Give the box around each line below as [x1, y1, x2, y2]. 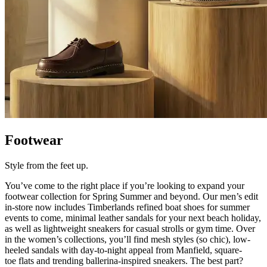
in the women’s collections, [5, 234, 109, 245]
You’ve [5, 181, 32, 191]
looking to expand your [154, 181, 244, 191]
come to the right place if [32, 181, 130, 191]
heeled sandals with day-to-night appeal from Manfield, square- [5, 245, 242, 256]
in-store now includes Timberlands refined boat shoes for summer [5, 202, 250, 213]
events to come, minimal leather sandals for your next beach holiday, [5, 213, 261, 223]
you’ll [109, 234, 131, 245]
